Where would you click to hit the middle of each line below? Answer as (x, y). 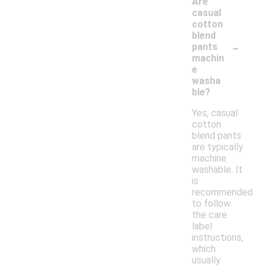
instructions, (218, 238)
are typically (218, 147)
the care (209, 215)
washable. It (217, 170)
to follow (211, 204)
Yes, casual (215, 113)
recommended (222, 193)
